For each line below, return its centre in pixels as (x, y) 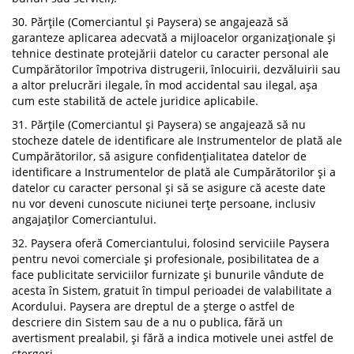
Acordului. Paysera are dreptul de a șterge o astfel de (153, 306)
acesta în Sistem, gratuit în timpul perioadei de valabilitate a (172, 290)
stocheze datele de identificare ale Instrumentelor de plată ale (177, 140)
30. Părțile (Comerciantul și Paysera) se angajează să (150, 22)
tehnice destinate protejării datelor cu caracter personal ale (170, 53)
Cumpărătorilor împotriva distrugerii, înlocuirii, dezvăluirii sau (176, 69)
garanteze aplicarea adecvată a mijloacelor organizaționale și (174, 38)
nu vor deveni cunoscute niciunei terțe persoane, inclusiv (164, 203)
